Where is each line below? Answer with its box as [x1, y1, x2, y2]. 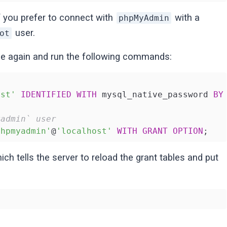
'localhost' [56, 126, 112, 136]
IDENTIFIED [21, 90, 72, 100]
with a [172, 12, 200, 24]
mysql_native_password [97, 90, 214, 100]
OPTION [173, 126, 204, 136]
